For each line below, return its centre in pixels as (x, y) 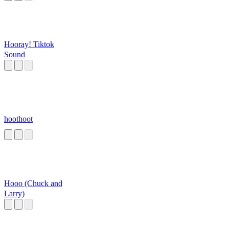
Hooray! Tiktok (29, 44)
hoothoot (18, 119)
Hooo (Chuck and (33, 184)
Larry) (14, 194)
